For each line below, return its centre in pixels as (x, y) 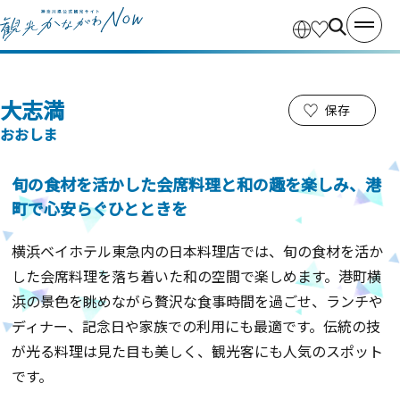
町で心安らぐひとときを (100, 208)
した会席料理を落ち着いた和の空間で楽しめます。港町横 (197, 276)
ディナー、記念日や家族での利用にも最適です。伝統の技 (196, 326)
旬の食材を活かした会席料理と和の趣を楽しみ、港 (197, 184)
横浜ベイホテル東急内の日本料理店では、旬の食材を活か (198, 251)
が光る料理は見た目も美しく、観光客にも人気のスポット (198, 351)
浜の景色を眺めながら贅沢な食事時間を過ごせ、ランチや (198, 301)
